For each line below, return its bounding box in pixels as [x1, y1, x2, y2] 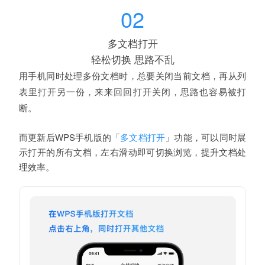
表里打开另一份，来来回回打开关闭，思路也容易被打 [19, 85, 246, 98]
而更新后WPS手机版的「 [19, 130, 121, 143]
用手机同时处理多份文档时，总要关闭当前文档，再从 [19, 69, 237, 82]
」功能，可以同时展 [165, 130, 247, 143]
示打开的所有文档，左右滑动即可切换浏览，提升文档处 [19, 145, 246, 158]
